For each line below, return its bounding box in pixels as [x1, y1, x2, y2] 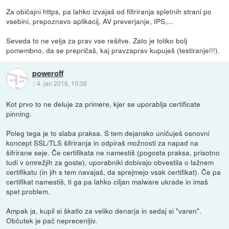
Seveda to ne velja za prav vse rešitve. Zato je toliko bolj [6, 35, 188, 46]
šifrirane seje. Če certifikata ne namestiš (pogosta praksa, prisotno [6, 147, 220, 158]
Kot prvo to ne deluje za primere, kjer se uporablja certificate [6, 99, 201, 109]
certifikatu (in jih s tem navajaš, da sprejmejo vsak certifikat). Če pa [6, 167, 221, 177]
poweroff [32, 67, 63, 79]
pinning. [6, 108, 32, 119]
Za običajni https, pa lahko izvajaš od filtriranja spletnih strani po [6, 6, 212, 17]
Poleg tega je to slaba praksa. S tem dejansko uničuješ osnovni [6, 128, 210, 139]
